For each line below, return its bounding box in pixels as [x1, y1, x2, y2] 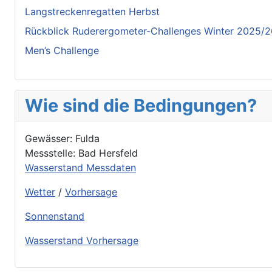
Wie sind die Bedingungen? [25, 94, 257, 116]
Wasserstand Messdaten [25, 161, 136, 174]
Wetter [25, 185, 55, 198]
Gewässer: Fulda [25, 132, 100, 144]
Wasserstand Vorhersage [25, 234, 138, 246]
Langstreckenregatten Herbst [25, 5, 160, 18]
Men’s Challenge [25, 44, 99, 56]
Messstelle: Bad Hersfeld [25, 146, 138, 159]
